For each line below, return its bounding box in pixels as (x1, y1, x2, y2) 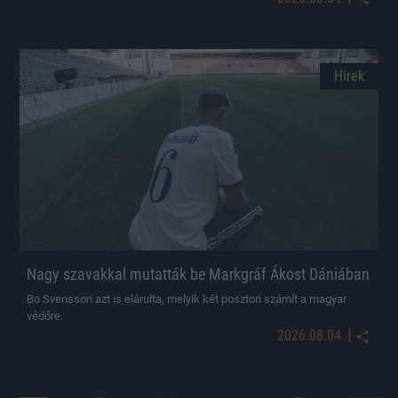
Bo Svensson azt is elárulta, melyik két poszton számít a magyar (27, 291, 346, 306)
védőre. (27, 308, 63, 322)
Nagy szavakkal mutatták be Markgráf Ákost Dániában (27, 264, 370, 283)
